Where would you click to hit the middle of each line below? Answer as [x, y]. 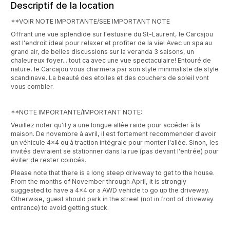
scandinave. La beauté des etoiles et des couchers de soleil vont [110, 78]
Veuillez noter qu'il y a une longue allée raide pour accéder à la [106, 125]
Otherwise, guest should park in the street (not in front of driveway [112, 199]
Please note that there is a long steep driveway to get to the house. [113, 173]
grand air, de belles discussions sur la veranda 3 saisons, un [102, 52]
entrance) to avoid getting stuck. [60, 208]
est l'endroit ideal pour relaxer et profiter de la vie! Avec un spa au [111, 43]
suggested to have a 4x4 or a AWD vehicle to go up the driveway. [110, 190]
